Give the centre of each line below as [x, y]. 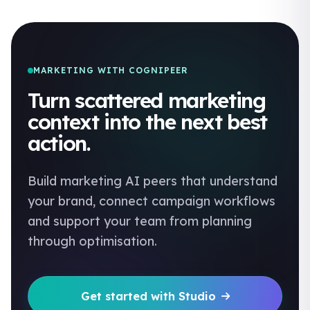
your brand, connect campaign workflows [152, 201]
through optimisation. [92, 241]
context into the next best [147, 122]
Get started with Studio [148, 296]
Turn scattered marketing [147, 100]
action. [59, 143]
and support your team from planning [140, 221]
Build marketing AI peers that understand [153, 181]
